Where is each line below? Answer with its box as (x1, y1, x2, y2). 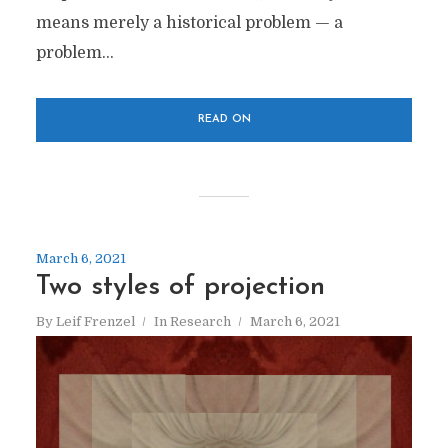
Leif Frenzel (55, 313, 135, 329)
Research (169, 313, 231, 329)
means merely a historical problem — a (35, 13, 343, 32)
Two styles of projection (35, 273, 325, 301)
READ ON (197, 113, 251, 125)
